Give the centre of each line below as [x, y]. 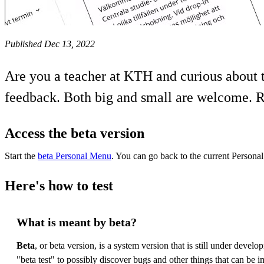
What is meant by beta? [77, 222]
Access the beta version [75, 133]
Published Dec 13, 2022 [50, 44]
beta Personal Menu [75, 156]
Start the [21, 156]
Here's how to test [59, 185]
